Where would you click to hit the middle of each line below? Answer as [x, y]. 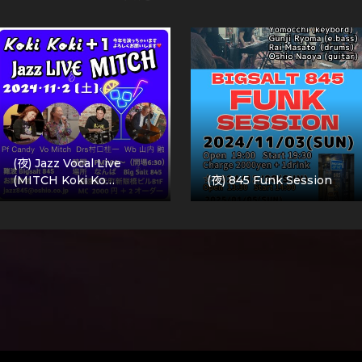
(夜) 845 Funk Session [269, 181]
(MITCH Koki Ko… [64, 181]
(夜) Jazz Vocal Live [67, 164]
